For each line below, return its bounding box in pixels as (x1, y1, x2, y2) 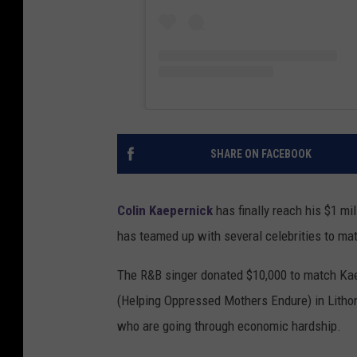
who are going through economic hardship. (117, 317, 341, 334)
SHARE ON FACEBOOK (210, 147, 312, 160)
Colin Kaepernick (117, 202, 213, 218)
